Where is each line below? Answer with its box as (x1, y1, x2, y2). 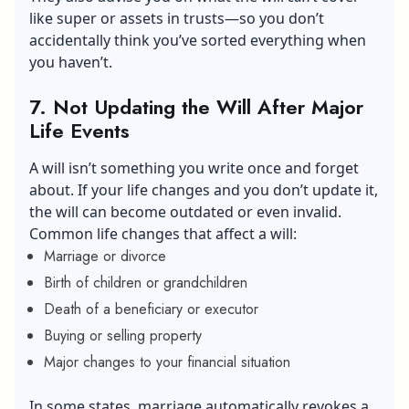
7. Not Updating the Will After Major (29, 91, 363, 121)
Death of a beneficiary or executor (44, 298, 258, 320)
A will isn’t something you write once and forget (29, 157, 359, 178)
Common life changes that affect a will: (29, 223, 297, 244)
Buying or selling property (44, 324, 202, 346)
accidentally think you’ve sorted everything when (29, 29, 366, 50)
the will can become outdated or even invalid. (29, 201, 341, 222)
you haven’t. (29, 51, 112, 72)
